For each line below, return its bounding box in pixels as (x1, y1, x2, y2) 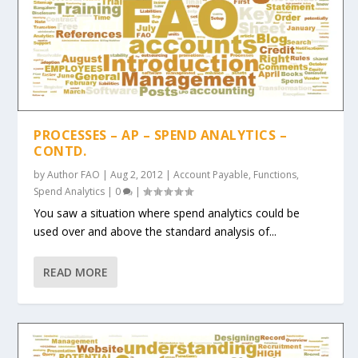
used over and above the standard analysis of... (34, 224, 277, 240)
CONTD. (34, 142, 87, 161)
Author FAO (47, 168, 101, 182)
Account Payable (173, 168, 249, 182)
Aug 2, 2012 (110, 168, 164, 182)
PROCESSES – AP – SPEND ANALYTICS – (34, 126, 288, 145)
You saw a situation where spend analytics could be (34, 205, 300, 221)
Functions (253, 168, 297, 182)
